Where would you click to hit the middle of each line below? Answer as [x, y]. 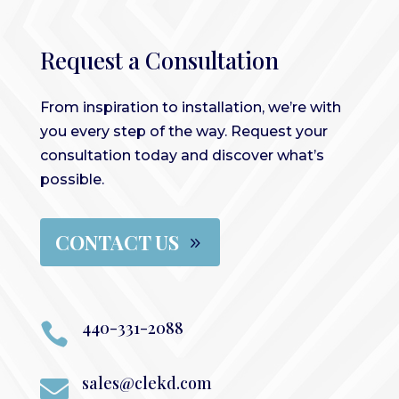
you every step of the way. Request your [183, 132]
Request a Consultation [159, 61]
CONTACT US [118, 242]
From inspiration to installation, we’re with [190, 108]
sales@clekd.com [147, 383]
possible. [72, 180]
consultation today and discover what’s [182, 156]
